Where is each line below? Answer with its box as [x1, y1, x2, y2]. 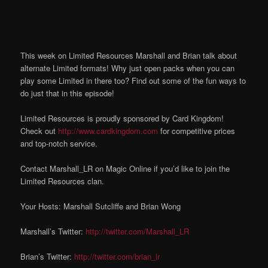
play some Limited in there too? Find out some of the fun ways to [20, 74, 246, 86]
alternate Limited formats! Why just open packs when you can [20, 62, 235, 74]
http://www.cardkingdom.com [58, 124, 159, 136]
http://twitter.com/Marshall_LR [86, 226, 190, 237]
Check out [20, 124, 59, 136]
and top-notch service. [20, 137, 98, 149]
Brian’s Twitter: [20, 251, 75, 263]
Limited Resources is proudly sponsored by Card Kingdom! [20, 112, 224, 124]
